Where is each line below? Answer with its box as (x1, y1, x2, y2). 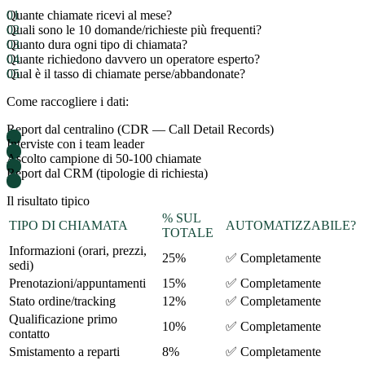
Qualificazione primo (9, 311, 117, 326)
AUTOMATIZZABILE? (226, 218, 356, 232)
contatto (9, 326, 50, 341)
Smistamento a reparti (9, 344, 120, 358)
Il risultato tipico (7, 193, 90, 208)
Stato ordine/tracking (9, 293, 116, 308)
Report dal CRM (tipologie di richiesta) (7, 165, 208, 180)
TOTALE (162, 225, 213, 240)
